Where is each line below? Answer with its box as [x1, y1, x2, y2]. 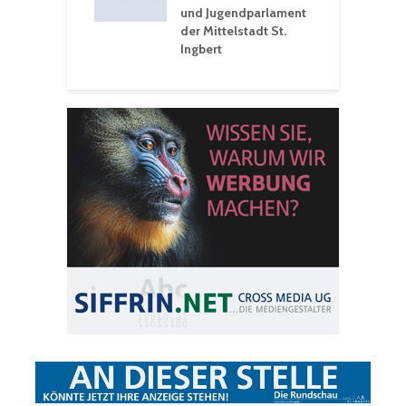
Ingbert [180, 41, 222, 58]
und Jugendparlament [180, 5, 306, 22]
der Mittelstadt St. [180, 23, 286, 40]
